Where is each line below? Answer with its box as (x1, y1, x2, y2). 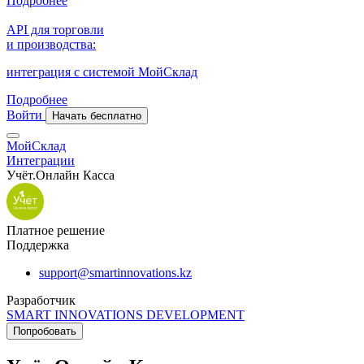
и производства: (6, 37, 96, 51)
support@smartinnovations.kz (39, 266, 192, 279)
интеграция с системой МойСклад (6, 65, 197, 79)
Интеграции (6, 154, 75, 167)
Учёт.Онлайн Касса (6, 168, 115, 182)
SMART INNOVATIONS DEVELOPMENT (6, 308, 245, 322)
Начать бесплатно (52, 110, 141, 122)
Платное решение (6, 223, 105, 237)
